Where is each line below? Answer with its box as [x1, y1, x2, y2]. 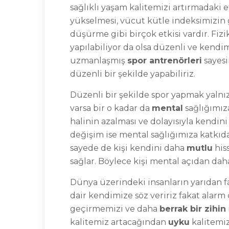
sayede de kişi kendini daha [70, 143, 187, 153]
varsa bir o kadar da [70, 103, 152, 113]
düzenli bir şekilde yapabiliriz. [70, 69, 195, 79]
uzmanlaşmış [70, 56, 127, 65]
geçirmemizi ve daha [70, 204, 159, 214]
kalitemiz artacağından [70, 217, 168, 227]
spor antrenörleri [127, 56, 202, 65]
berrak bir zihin [159, 204, 226, 214]
